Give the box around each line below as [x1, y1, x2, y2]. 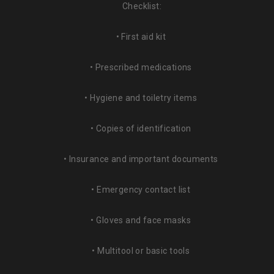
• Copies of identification [90, 124, 194, 134]
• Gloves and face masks [91, 215, 193, 226]
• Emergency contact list [91, 185, 193, 195]
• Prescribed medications [89, 62, 194, 73]
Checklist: [122, 1, 162, 12]
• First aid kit [116, 32, 168, 42]
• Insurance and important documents [63, 154, 221, 165]
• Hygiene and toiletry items [84, 93, 199, 103]
